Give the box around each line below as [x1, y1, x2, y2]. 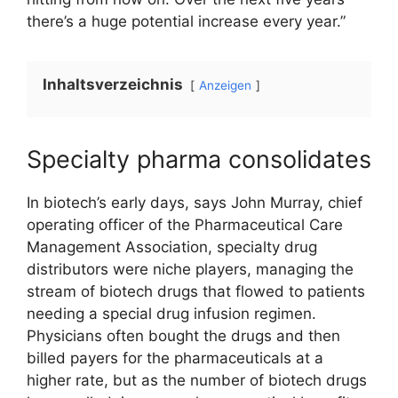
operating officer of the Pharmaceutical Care [27, 215, 343, 234]
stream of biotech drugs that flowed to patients [27, 282, 365, 300]
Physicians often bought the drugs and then [27, 326, 340, 345]
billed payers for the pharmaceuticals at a [27, 348, 323, 367]
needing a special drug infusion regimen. [27, 304, 316, 322]
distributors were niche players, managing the [27, 259, 354, 278]
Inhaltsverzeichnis [43, 75, 187, 93]
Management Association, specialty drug [27, 237, 317, 256]
